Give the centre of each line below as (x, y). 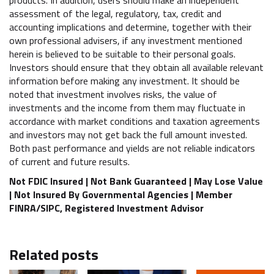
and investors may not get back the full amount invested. (128, 134)
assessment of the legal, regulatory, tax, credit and (115, 13)
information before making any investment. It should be (124, 80)
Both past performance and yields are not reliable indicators (132, 148)
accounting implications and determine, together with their (130, 27)
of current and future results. (69, 161)
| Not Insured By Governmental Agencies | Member (121, 194)
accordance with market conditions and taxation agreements (135, 121)
